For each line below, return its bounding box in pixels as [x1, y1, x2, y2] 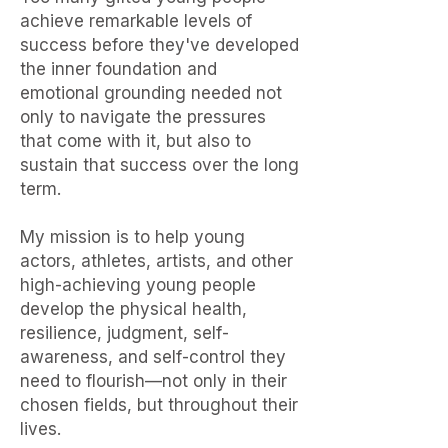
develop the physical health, [20, 299, 247, 319]
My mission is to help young [20, 227, 245, 247]
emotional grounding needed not [20, 83, 282, 103]
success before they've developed [20, 35, 299, 55]
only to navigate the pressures [20, 107, 266, 127]
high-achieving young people [20, 275, 256, 295]
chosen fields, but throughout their [20, 395, 298, 415]
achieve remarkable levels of [20, 11, 252, 31]
